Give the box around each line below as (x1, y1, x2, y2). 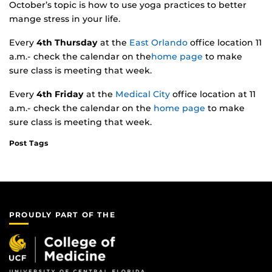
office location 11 (188, 37, 262, 49)
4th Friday (36, 89, 84, 100)
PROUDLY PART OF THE (9, 209, 115, 219)
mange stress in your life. (9, 13, 120, 25)
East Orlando (129, 37, 188, 49)
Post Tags (9, 138, 49, 148)
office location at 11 (170, 89, 256, 100)
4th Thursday (36, 37, 98, 49)
